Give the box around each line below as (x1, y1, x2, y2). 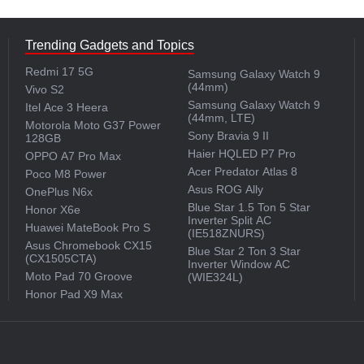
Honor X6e (25, 203, 81, 216)
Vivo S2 (25, 83, 65, 96)
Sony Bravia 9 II (187, 129, 269, 142)
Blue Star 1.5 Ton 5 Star (187, 201, 310, 214)
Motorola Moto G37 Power (25, 119, 162, 132)
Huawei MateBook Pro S (25, 221, 151, 234)
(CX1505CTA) (25, 252, 97, 265)
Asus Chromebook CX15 (25, 239, 153, 252)
